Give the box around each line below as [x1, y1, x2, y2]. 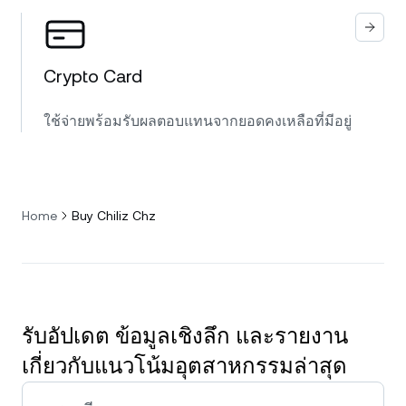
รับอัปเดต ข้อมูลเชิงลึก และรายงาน [22, 324, 348, 349]
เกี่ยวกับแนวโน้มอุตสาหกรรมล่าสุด [22, 353, 347, 379]
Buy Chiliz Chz [72, 208, 156, 223]
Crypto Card [43, 65, 142, 87]
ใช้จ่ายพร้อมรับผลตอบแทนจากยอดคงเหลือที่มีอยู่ [43, 112, 352, 130]
